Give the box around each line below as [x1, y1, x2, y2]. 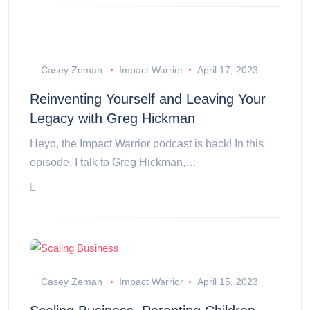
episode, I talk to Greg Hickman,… [30, 156, 197, 168]
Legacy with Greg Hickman [30, 110, 195, 126]
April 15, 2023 [197, 276, 258, 288]
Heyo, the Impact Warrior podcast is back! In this [30, 137, 264, 149]
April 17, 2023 [197, 64, 258, 75]
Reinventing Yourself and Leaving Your [30, 91, 266, 107]
